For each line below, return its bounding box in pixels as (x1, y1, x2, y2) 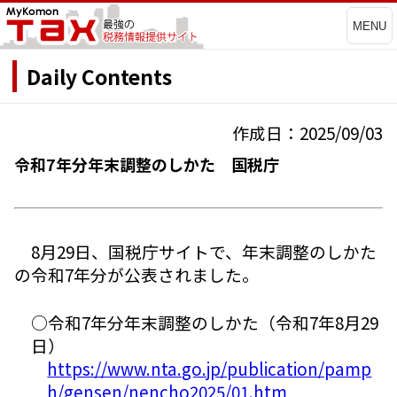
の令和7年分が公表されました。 (14, 262, 259, 287)
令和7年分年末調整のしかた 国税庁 (14, 152, 279, 176)
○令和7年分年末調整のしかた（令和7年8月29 (30, 310, 378, 335)
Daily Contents (27, 60, 172, 91)
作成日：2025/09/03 (232, 121, 383, 145)
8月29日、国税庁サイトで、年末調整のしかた (30, 239, 377, 264)
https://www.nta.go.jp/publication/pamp (47, 356, 372, 381)
